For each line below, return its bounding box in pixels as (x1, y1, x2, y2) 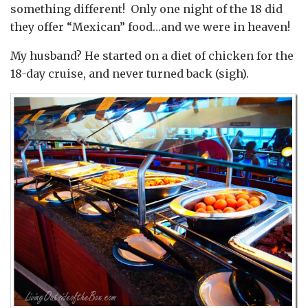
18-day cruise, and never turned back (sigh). (10, 66, 249, 80)
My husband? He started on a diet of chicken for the (10, 48, 294, 63)
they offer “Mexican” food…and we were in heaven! (10, 19, 290, 34)
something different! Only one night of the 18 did (10, 1, 283, 16)
